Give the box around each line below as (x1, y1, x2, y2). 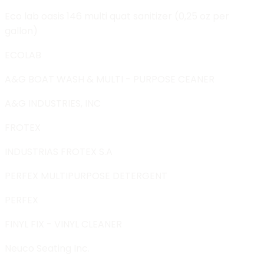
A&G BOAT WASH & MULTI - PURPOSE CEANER (5, 72, 214, 86)
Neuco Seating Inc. (5, 241, 90, 255)
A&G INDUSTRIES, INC (5, 96, 101, 110)
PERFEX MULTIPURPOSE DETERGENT (5, 169, 167, 183)
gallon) (5, 24, 38, 38)
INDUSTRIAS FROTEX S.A (5, 144, 113, 159)
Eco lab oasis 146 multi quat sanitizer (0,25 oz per (5, 9, 229, 23)
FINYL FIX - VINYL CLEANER (5, 217, 122, 231)
